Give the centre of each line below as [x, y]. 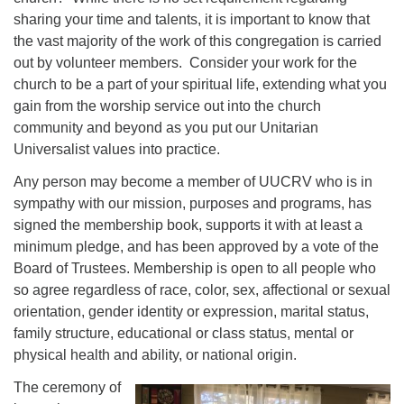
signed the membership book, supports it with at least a [188, 225]
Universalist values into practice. [117, 149]
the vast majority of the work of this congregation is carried [197, 41]
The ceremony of [67, 387]
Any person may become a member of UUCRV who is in [193, 181]
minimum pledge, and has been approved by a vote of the [196, 246]
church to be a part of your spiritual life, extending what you [200, 84]
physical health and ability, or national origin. [155, 354]
